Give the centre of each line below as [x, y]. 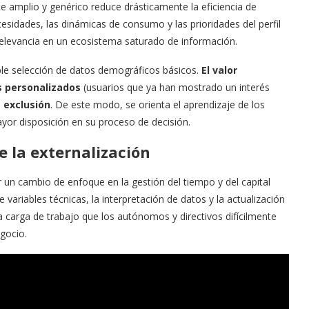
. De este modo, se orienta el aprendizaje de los [158, 104]
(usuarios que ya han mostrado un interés [175, 87]
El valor [219, 70]
